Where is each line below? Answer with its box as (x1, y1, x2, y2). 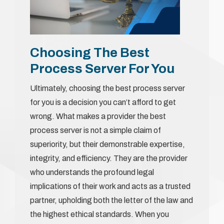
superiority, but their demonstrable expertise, (30, 139, 185, 148)
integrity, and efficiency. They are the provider (30, 153, 187, 162)
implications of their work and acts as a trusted (30, 181, 190, 190)
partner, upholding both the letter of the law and (30, 195, 193, 204)
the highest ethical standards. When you (30, 209, 169, 218)
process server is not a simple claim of (30, 125, 161, 134)
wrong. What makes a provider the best (30, 111, 166, 120)
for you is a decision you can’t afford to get (30, 97, 176, 106)
